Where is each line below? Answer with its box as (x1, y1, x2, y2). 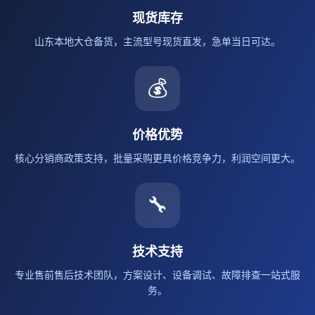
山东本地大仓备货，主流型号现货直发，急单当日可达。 (34, 36, 281, 47)
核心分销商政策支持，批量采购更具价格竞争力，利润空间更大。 (15, 153, 300, 164)
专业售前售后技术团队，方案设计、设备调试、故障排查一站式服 (15, 269, 300, 281)
